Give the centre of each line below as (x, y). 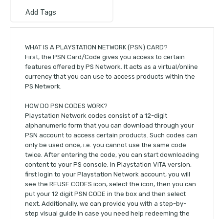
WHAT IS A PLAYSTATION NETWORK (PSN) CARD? (96, 47)
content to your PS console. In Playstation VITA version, (108, 165)
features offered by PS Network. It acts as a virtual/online (111, 67)
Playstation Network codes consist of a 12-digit (96, 116)
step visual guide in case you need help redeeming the (107, 214)
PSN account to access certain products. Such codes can (111, 135)
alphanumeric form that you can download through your (109, 126)
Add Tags (41, 13)
